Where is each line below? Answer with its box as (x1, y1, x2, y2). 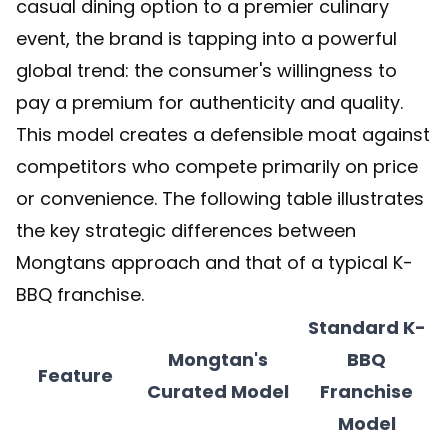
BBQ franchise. (16, 282, 144, 307)
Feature (38, 363, 113, 388)
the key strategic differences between (16, 218, 356, 243)
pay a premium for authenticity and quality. (16, 90, 403, 115)
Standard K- (307, 315, 426, 340)
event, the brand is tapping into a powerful (16, 26, 397, 51)
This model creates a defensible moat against (16, 122, 430, 147)
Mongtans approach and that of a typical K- (16, 250, 413, 275)
